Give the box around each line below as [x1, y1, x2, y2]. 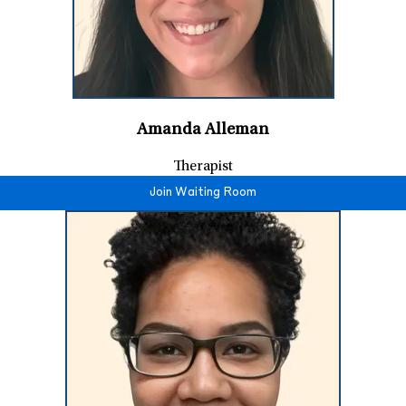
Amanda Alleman [137, 121, 269, 139]
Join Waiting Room [149, 186, 256, 198]
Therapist [173, 159, 233, 174]
